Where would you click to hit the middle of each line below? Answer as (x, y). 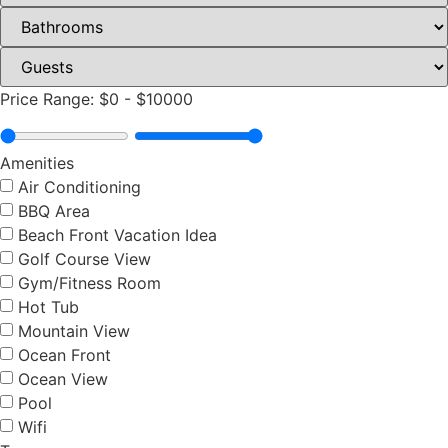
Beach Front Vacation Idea (117, 235)
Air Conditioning (79, 187)
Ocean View (63, 379)
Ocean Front (64, 355)
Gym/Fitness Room (89, 283)
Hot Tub (48, 307)
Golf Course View (84, 259)
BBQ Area (54, 211)
